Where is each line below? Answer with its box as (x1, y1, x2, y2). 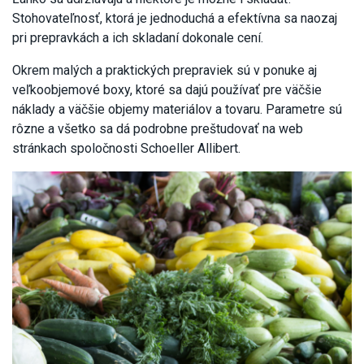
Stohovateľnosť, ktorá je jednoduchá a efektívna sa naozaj (12, 11, 337, 27)
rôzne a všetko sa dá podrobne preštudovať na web (12, 121, 303, 137)
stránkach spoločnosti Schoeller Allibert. (12, 141, 240, 157)
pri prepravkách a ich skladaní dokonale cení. (12, 30, 263, 46)
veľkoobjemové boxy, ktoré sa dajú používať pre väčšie (12, 82, 322, 98)
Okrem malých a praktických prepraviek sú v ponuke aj (12, 63, 317, 79)
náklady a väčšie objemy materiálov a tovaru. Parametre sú (12, 102, 342, 118)
